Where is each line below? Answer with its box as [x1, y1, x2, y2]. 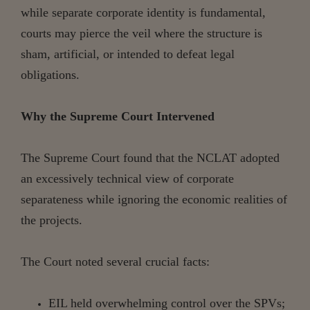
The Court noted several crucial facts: [21, 254, 210, 268]
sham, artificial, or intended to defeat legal [21, 46, 235, 61]
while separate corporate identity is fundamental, [21, 5, 266, 19]
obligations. [21, 67, 80, 82]
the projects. [21, 212, 82, 227]
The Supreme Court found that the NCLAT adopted [21, 150, 280, 165]
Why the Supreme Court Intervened [21, 109, 215, 123]
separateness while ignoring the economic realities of [21, 192, 287, 206]
